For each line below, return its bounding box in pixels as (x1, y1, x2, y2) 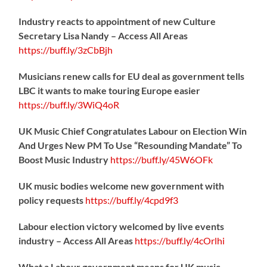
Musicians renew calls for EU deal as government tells (18, 70, 245, 82)
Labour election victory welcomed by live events (18, 220, 225, 232)
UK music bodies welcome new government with (18, 179, 225, 191)
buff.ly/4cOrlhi (166, 234, 225, 246)
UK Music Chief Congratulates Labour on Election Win (18, 125, 247, 136)
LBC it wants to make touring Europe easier (18, 84, 201, 96)
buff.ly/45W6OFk (141, 153, 213, 165)
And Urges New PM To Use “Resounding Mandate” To (18, 139, 243, 151)
